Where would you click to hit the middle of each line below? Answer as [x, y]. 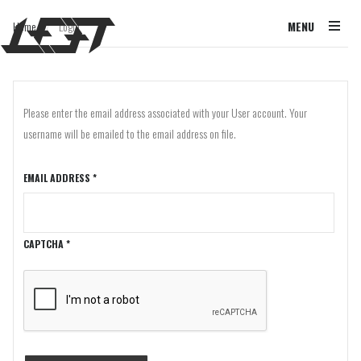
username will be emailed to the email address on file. [130, 133]
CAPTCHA [44, 244]
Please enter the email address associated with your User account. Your [165, 112]
